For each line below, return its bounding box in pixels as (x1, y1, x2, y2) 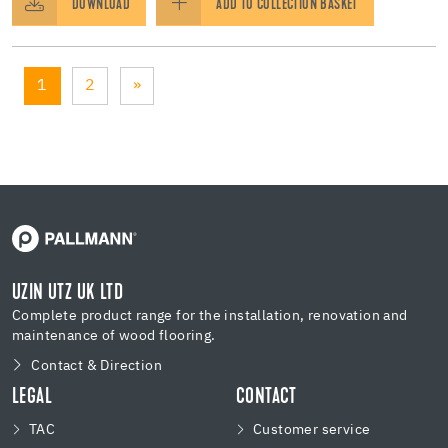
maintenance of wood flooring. (12, 328, 216, 343)
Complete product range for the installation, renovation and (12, 308, 408, 323)
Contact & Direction (31, 358, 163, 373)
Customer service (253, 422, 371, 437)
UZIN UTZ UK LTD (12, 282, 123, 305)
